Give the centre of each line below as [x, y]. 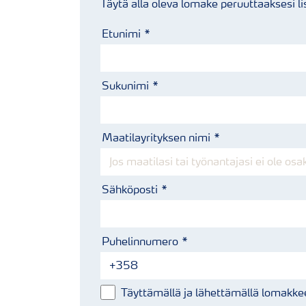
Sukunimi [125, 87]
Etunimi [121, 35]
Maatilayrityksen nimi [156, 139]
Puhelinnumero [140, 242]
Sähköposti [130, 191]
